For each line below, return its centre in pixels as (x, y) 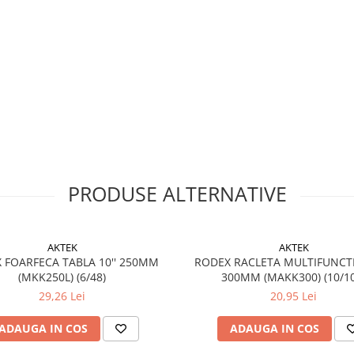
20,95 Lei (294, 296)
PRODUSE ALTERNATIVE (177, 194)
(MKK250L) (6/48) (62, 277)
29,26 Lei (62, 296)
